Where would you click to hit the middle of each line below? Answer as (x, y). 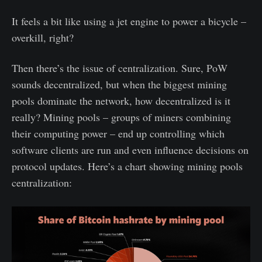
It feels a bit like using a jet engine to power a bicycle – (129, 21)
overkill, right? (43, 37)
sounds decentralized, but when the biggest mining (119, 84)
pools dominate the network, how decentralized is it (121, 101)
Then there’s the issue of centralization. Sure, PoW (120, 68)
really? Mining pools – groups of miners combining (121, 117)
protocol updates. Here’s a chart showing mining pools (127, 166)
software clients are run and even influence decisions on (130, 150)
